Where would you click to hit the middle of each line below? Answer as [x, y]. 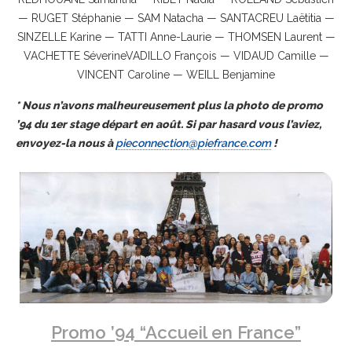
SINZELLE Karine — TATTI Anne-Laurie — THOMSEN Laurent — [176, 37]
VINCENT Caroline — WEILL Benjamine [176, 75]
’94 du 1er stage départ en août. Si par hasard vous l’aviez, [169, 125]
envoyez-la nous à [66, 143]
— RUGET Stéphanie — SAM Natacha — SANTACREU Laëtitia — [176, 18]
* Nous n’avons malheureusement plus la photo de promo [169, 106]
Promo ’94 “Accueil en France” [176, 333]
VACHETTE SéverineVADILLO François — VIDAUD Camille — [176, 56]
